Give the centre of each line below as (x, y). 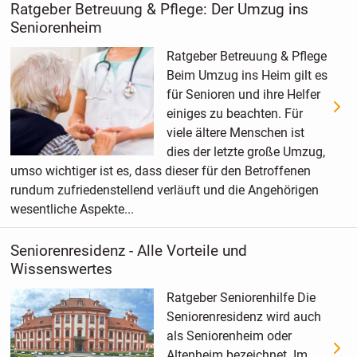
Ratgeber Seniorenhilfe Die (241, 297)
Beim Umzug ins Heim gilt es (247, 76)
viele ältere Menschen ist (235, 133)
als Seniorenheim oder (229, 335)
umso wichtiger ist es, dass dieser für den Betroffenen (160, 171)
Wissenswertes (61, 269)
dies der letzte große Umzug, (245, 152)
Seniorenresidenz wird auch (243, 316)
